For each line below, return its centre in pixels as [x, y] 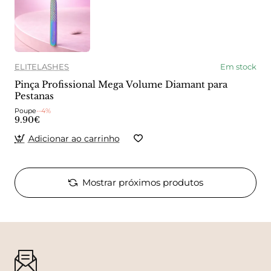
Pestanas [34, 96]
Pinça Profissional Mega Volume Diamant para [121, 84]
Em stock [238, 66]
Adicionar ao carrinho [74, 138]
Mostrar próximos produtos [142, 183]
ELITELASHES [42, 66]
